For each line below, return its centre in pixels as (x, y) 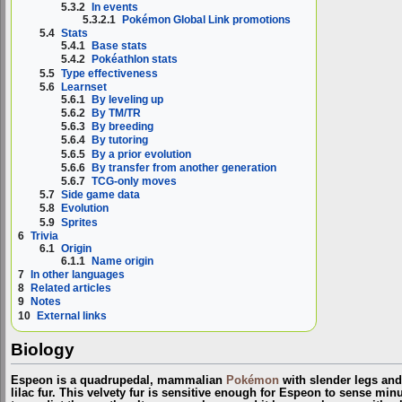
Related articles (71, 288)
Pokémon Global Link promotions (207, 19)
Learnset (84, 87)
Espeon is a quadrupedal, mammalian (118, 381)
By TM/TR (117, 113)
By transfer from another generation (184, 167)
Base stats (120, 46)
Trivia (44, 236)
